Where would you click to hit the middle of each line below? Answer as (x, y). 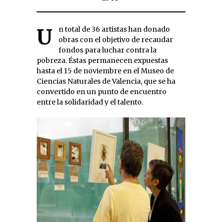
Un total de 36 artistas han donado (45, 37)
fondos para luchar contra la (108, 50)
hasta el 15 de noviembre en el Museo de (105, 71)
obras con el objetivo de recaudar (116, 39)
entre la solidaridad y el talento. (90, 102)
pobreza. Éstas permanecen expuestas (102, 60)
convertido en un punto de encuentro (102, 91)
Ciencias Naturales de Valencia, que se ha (106, 81)
